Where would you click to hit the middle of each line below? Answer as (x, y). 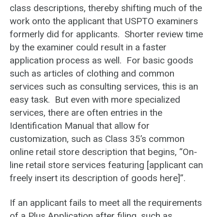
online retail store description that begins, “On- (103, 152)
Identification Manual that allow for (80, 126)
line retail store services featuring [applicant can (106, 165)
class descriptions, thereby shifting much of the (106, 8)
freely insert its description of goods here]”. (98, 178)
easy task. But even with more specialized (95, 100)
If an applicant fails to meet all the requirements (106, 202)
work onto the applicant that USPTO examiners (104, 21)
